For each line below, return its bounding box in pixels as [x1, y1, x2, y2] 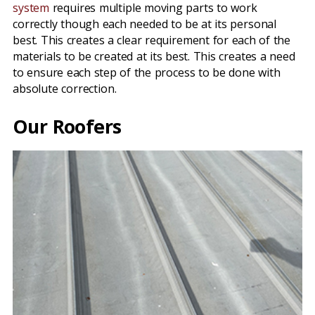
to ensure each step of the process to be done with [13, 65, 281, 80]
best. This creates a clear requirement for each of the [13, 32, 291, 48]
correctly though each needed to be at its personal [13, 16, 277, 32]
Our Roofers [13, 113, 122, 139]
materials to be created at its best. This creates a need [13, 49, 295, 64]
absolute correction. [13, 81, 117, 96]
